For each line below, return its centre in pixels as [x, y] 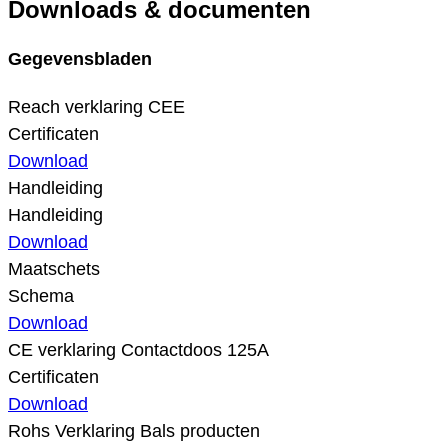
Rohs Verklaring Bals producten [134, 430]
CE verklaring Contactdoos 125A [138, 349]
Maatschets [54, 268]
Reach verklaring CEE [96, 106]
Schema [41, 295]
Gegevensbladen [80, 58]
